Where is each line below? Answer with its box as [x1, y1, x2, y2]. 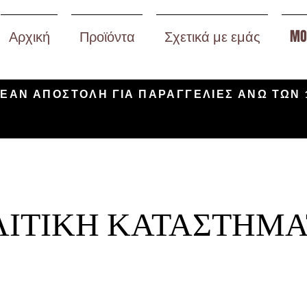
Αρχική [8, 26, 50, 47]
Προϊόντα [79, 26, 135, 47]
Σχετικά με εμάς [164, 26, 260, 47]
